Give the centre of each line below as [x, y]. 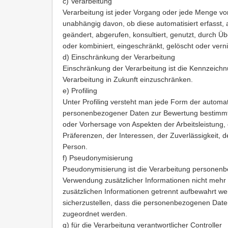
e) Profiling [80, 91]
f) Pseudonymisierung [98, 158]
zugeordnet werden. [95, 214]
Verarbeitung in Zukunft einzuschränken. [128, 80]
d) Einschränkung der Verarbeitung [119, 57]
